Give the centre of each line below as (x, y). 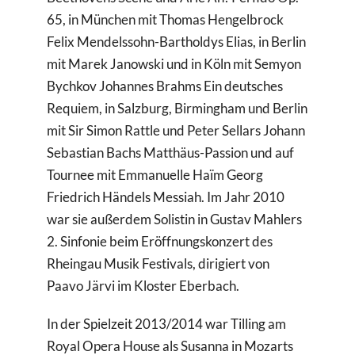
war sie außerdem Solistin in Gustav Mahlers (175, 219)
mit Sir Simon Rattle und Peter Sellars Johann (176, 131)
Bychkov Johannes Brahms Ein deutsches (165, 86)
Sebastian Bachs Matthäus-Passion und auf (171, 153)
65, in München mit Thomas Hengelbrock (166, 20)
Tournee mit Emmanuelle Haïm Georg (155, 175)
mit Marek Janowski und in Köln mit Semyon (174, 64)
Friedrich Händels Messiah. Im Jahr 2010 (166, 197)
